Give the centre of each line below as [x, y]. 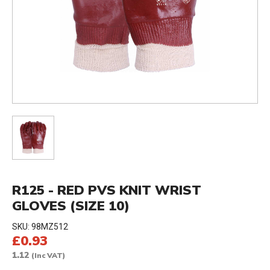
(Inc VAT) [48, 255]
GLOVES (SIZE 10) [71, 206]
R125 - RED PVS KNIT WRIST [107, 190]
